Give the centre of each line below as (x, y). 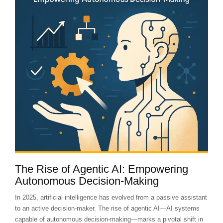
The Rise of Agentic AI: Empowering (102, 169)
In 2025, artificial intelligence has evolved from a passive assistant (111, 197)
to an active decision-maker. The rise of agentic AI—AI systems (107, 208)
